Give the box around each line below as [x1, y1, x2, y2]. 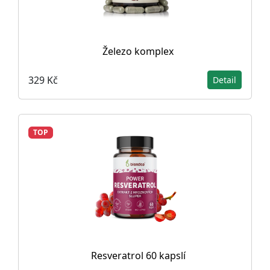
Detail [213, 74, 236, 86]
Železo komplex [102, 45, 174, 58]
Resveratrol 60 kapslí [90, 249, 186, 262]
